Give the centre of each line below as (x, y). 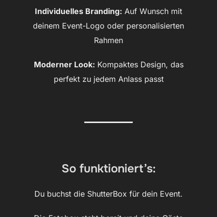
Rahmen (108, 40)
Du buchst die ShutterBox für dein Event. (108, 194)
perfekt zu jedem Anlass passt (108, 79)
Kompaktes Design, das (139, 64)
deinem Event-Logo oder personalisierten (108, 25)
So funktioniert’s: (108, 168)
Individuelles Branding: (78, 11)
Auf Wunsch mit (152, 11)
